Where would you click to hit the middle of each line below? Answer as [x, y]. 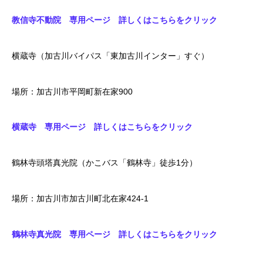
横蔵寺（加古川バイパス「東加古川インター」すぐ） [110, 55]
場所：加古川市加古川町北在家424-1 [84, 198]
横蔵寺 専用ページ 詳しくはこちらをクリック [102, 127]
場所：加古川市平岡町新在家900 [76, 91]
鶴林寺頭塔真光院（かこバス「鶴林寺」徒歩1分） [104, 163]
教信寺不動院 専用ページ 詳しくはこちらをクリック [114, 20]
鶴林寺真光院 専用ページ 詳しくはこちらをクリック [114, 234]
